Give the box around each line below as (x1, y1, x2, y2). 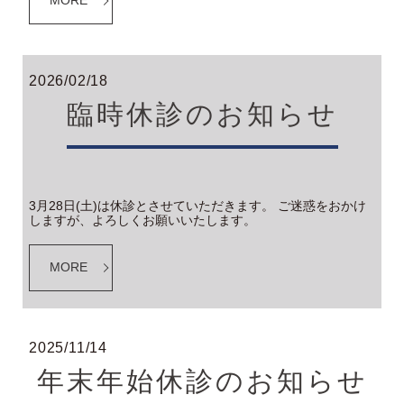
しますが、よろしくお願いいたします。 (29, 212, 256, 227)
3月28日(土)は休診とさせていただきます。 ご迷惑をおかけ (29, 197, 366, 213)
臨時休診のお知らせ (66, 98, 338, 129)
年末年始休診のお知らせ (36, 366, 368, 397)
